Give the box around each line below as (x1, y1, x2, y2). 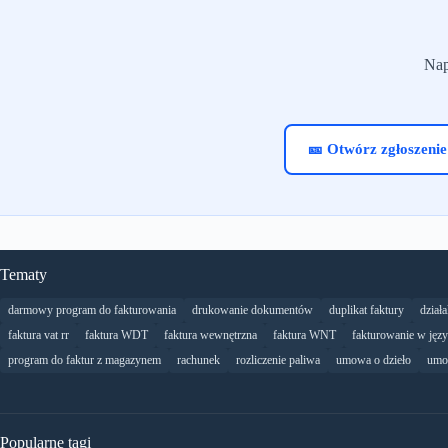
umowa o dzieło (336, 353, 411, 368)
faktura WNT (273, 328, 336, 343)
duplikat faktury (329, 303, 404, 318)
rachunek (177, 353, 220, 368)
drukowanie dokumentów (192, 303, 313, 318)
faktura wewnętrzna (164, 328, 257, 343)
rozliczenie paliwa (236, 353, 320, 368)
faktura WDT (85, 328, 148, 343)
